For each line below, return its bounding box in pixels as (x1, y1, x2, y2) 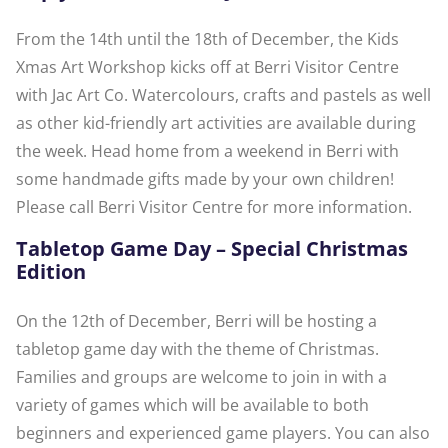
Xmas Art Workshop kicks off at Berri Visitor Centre (16, 56, 399, 79)
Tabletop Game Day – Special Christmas (16, 235, 408, 263)
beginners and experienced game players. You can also (16, 422, 430, 445)
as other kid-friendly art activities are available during (16, 112, 416, 135)
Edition (16, 258, 86, 286)
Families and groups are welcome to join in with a (16, 366, 387, 389)
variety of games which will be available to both (16, 394, 369, 417)
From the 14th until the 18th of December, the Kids (16, 28, 399, 51)
